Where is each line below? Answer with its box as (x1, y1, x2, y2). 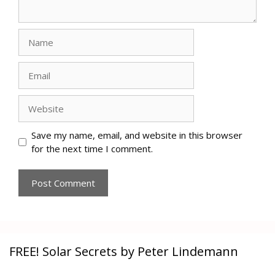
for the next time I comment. (31, 142, 153, 155)
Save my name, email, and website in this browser (31, 129, 242, 142)
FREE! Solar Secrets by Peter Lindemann (9, 242, 238, 260)
